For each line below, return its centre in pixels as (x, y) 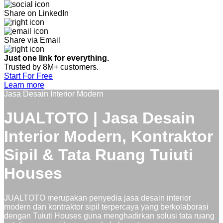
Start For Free (28, 76)
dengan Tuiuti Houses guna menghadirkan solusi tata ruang (109, 216)
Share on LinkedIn (36, 13)
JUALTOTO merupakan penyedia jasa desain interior (98, 198)
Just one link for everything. (57, 58)
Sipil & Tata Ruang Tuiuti (99, 155)
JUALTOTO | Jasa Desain (100, 118)
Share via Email (32, 40)
